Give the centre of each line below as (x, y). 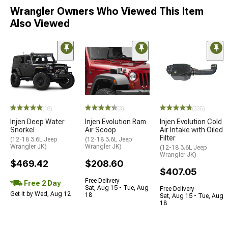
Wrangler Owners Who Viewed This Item (107, 11)
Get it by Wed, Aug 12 (40, 194)
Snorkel (22, 130)
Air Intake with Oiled (191, 130)
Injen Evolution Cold (191, 122)
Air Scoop (101, 130)
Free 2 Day (41, 183)
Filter (168, 138)
